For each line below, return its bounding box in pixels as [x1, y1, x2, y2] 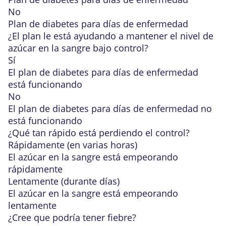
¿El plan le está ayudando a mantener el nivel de [8, 30, 213, 42]
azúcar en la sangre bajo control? [8, 42, 148, 54]
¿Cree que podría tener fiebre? [8, 211, 136, 223]
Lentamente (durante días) [8, 175, 120, 187]
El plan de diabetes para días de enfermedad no [8, 102, 212, 115]
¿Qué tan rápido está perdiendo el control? [8, 127, 190, 139]
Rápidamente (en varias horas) [8, 139, 137, 151]
